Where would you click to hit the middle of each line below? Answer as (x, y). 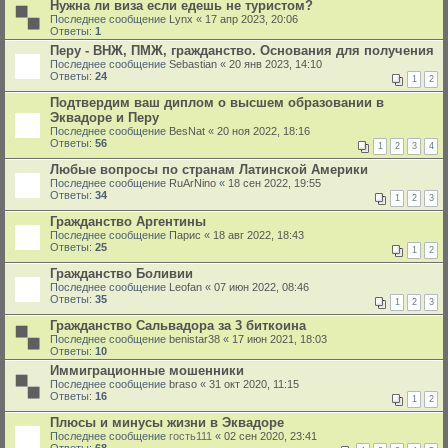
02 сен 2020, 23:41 (270, 436)
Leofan (185, 287)
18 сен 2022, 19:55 (274, 183)
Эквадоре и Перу (104, 117)
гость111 (190, 436)
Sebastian (193, 64)
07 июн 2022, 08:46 (261, 287)
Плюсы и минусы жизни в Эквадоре (167, 422)
